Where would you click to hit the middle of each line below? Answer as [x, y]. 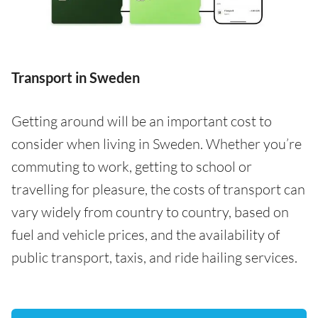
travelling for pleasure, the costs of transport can [158, 190]
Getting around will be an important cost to [142, 121]
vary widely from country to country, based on [150, 212]
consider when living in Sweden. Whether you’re [157, 144]
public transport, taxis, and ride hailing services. [154, 258]
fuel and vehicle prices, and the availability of [146, 235]
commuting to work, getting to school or [132, 167]
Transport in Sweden [76, 78]
